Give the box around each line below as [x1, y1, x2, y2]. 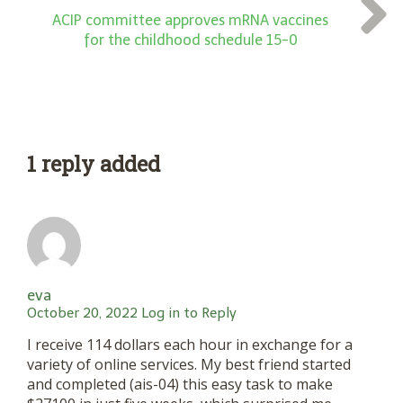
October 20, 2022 [27, 305, 138, 322]
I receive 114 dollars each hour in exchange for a [27, 335, 353, 355]
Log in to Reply [141, 305, 237, 322]
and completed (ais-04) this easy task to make [27, 374, 333, 395]
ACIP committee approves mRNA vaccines [52, 12, 328, 30]
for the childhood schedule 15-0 [83, 31, 298, 49]
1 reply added [27, 149, 160, 179]
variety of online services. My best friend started [27, 354, 351, 375]
